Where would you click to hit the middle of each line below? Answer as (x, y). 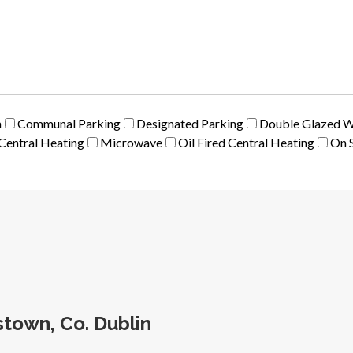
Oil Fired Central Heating (246, 142)
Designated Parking (190, 123)
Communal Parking (69, 123)
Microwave (131, 142)
